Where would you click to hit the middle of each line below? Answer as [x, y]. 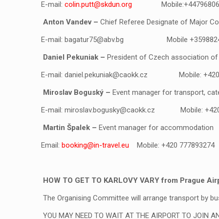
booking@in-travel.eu [95, 145]
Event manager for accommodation [156, 128]
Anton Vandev [67, 22]
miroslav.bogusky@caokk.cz [110, 110]
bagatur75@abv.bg [94, 40]
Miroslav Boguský [74, 92]
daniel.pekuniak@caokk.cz [106, 75]
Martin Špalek [67, 128]
